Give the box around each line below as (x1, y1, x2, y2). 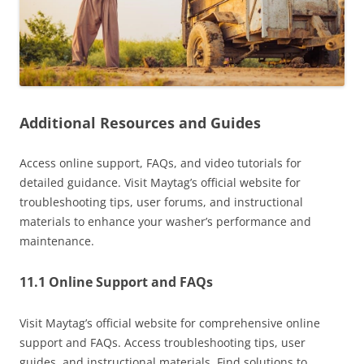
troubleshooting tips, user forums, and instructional (19, 194, 303, 210)
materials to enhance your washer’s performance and (19, 214, 311, 230)
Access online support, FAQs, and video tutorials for (19, 155, 301, 171)
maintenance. (19, 233, 94, 249)
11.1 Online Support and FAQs (19, 273, 213, 292)
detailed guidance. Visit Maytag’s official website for (19, 175, 301, 191)
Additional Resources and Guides (19, 113, 261, 133)
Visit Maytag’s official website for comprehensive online (19, 315, 320, 331)
